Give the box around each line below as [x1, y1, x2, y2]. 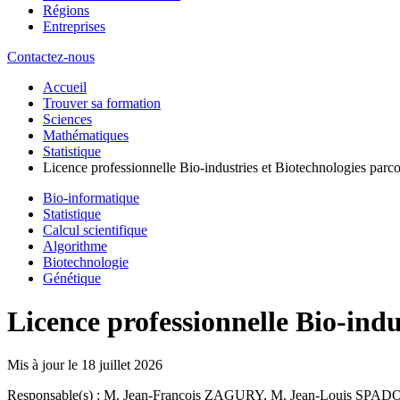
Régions [43, 2, 89, 18]
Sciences [43, 111, 92, 127]
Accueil [43, 79, 87, 95]
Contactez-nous [7, 48, 95, 64]
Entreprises [43, 18, 105, 34]
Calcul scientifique [43, 221, 147, 237]
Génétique [43, 270, 101, 286]
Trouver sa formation [43, 95, 161, 111]
